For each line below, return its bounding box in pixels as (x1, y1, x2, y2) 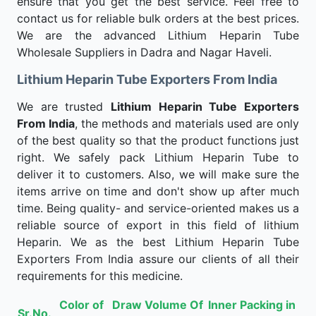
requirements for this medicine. (17, 269, 183, 283)
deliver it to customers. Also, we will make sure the (17, 167, 299, 181)
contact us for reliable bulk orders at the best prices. (17, 11, 299, 25)
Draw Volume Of (112, 298, 203, 312)
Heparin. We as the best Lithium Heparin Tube (17, 235, 299, 249)
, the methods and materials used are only (75, 116, 299, 130)
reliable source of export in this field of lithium (17, 218, 299, 232)
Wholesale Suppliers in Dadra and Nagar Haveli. (17, 45, 272, 59)
